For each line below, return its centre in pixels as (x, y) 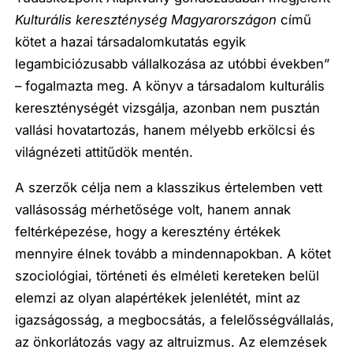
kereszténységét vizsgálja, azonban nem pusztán (168, 108)
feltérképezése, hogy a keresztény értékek (148, 231)
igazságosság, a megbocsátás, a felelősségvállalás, (175, 320)
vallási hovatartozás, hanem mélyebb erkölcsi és (165, 130)
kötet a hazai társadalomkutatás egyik (131, 42)
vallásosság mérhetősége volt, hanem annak (153, 209)
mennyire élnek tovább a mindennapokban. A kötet (173, 253)
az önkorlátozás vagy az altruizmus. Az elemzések (171, 342)
